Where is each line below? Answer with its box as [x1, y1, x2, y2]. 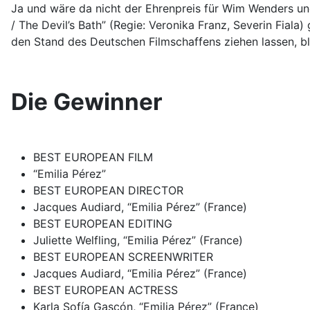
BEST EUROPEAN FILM [33, 149, 153, 164]
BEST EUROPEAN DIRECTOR [33, 183, 183, 197]
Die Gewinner [11, 87, 163, 116]
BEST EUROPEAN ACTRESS [33, 282, 178, 297]
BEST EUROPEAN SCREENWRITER [33, 249, 213, 264]
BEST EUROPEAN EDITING [33, 216, 172, 230]
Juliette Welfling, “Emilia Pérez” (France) [33, 232, 243, 247]
